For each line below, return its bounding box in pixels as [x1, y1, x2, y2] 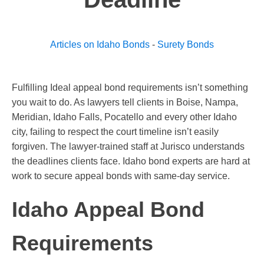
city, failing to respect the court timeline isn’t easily [12, 127, 219, 137]
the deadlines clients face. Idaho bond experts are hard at [12, 156, 250, 167]
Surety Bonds [157, 39, 214, 50]
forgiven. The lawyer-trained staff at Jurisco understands [12, 141, 245, 152]
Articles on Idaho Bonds [50, 39, 150, 50]
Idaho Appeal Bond [12, 197, 204, 222]
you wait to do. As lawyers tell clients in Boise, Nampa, [12, 97, 238, 108]
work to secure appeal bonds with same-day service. [12, 171, 230, 181]
